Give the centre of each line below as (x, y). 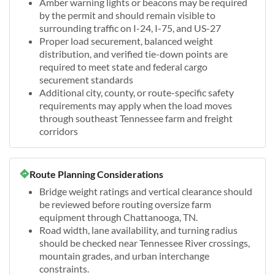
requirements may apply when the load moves (136, 105)
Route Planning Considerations (96, 174)
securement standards (86, 79)
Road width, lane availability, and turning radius (138, 230)
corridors (59, 131)
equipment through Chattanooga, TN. (118, 217)
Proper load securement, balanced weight (126, 41)
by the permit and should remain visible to (127, 15)
